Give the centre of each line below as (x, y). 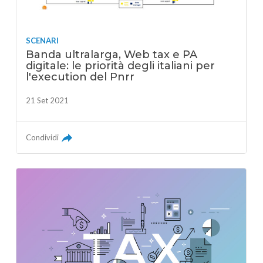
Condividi (43, 138)
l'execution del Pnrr (80, 77)
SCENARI (43, 41)
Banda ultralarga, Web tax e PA (112, 55)
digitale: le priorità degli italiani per (121, 66)
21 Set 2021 (48, 101)
